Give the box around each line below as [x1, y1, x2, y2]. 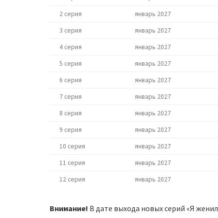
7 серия [59, 92, 82, 101]
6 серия [59, 75, 82, 84]
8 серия [59, 109, 82, 117]
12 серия [59, 175, 85, 183]
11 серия [59, 158, 85, 167]
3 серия [59, 26, 82, 35]
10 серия [59, 142, 85, 150]
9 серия [59, 125, 82, 134]
